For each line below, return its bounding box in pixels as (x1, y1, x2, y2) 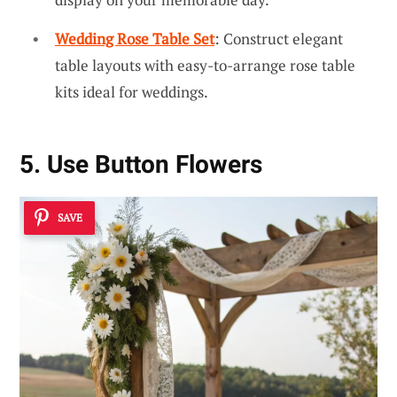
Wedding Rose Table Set (55, 28, 214, 50)
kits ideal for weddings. (55, 82, 208, 103)
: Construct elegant (214, 28, 343, 50)
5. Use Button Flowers (19, 150, 262, 180)
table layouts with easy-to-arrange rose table (55, 55, 355, 76)
